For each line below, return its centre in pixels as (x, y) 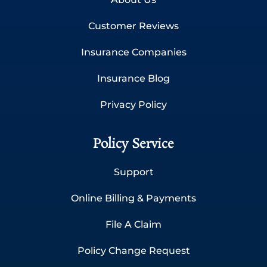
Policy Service (133, 144)
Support (133, 172)
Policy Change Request (133, 250)
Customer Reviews (133, 26)
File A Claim (133, 224)
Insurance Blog (133, 78)
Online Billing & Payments (133, 198)
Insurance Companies (133, 52)
